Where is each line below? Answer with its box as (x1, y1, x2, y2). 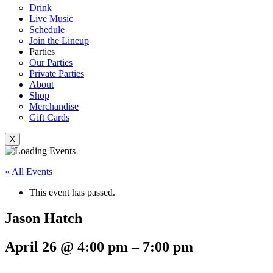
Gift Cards (29, 112, 69, 122)
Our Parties (29, 57, 73, 68)
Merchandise (29, 101, 79, 112)
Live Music (29, 13, 73, 24)
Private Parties (29, 68, 84, 79)
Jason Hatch (5, 210, 82, 226)
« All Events (5, 166, 52, 177)
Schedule (29, 24, 65, 35)
